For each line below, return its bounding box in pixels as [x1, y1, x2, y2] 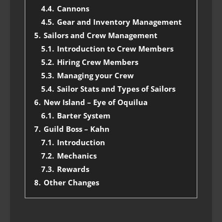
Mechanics [57, 151, 97, 161]
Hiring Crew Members [57, 57, 138, 67]
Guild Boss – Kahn [44, 124, 110, 134]
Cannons [57, 3, 89, 13]
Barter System [57, 111, 111, 120]
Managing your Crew [57, 70, 134, 80]
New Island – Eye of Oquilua [44, 97, 148, 107]
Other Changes [44, 177, 99, 187]
